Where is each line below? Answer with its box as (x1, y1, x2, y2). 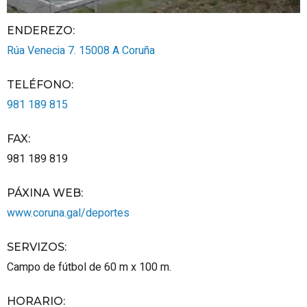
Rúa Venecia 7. (7, 42, 79, 59)
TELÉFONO (7, 77, 71, 91)
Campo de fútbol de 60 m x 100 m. (7, 258, 171, 275)
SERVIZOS (7, 240, 64, 254)
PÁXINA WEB (7, 186, 81, 199)
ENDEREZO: (7, 23, 75, 37)
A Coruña (112, 42, 155, 59)
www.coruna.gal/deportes (7, 204, 130, 221)
